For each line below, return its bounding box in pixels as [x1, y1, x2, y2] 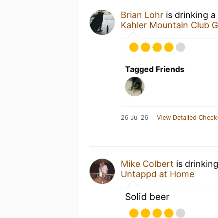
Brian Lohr [121, 9, 163, 20]
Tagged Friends [125, 64, 184, 74]
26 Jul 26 [121, 113, 148, 121]
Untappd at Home [121, 168, 194, 179]
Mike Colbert [121, 158, 174, 169]
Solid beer [125, 190, 169, 202]
